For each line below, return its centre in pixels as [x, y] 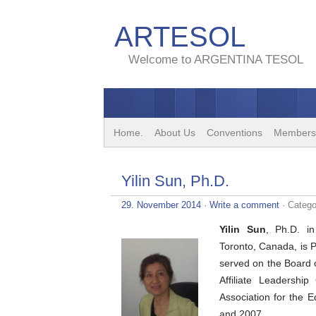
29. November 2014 [161, 205]
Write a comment [244, 205]
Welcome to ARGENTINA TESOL [216, 60]
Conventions [235, 133]
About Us [175, 133]
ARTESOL [180, 37]
